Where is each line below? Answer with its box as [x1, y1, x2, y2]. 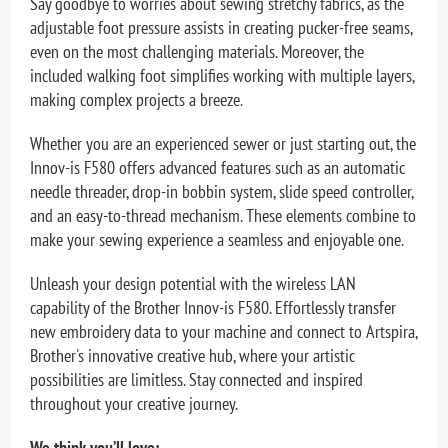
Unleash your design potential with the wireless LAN [30, 271, 357, 295]
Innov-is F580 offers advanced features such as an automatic [30, 155, 406, 179]
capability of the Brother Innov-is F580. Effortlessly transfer [30, 295, 397, 319]
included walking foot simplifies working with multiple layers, [30, 63, 415, 87]
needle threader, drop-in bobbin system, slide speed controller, [30, 179, 414, 203]
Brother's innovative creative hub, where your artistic [30, 343, 356, 367]
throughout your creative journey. [30, 391, 239, 415]
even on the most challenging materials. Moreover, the [30, 39, 365, 63]
